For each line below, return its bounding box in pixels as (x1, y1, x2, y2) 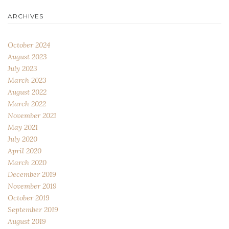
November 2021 (8, 111, 56, 121)
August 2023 (8, 52, 47, 62)
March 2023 (8, 76, 47, 85)
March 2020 (8, 158, 47, 168)
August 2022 (8, 87, 47, 97)
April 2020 (8, 146, 41, 156)
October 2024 (8, 40, 50, 50)
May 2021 (8, 123, 38, 132)
